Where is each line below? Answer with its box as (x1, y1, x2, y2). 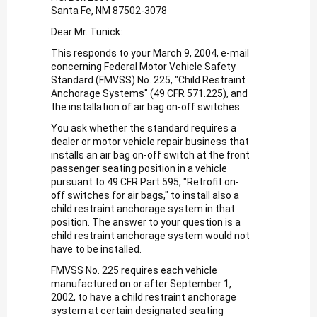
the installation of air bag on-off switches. (51, 100, 242, 113)
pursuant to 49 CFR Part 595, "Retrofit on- (51, 175, 239, 188)
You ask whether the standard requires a (51, 122, 236, 134)
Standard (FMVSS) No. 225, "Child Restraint (51, 74, 246, 86)
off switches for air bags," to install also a (51, 189, 239, 201)
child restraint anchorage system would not (51, 229, 250, 241)
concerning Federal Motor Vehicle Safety (51, 60, 236, 72)
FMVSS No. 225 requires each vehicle (51, 264, 217, 276)
